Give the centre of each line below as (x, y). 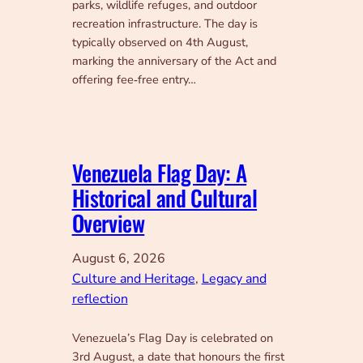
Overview (108, 223)
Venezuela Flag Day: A (159, 173)
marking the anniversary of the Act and (174, 61)
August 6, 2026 (118, 259)
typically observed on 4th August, (160, 43)
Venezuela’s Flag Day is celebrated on (172, 338)
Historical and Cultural (164, 198)
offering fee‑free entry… (134, 80)
